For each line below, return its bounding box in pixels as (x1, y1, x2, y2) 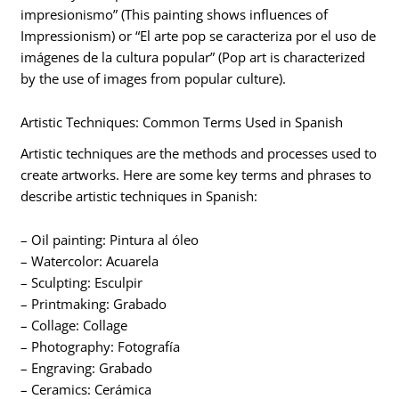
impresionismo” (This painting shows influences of (20, 4, 329, 23)
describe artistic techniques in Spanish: (20, 186, 258, 205)
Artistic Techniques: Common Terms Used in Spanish (20, 113, 344, 132)
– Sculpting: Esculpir (20, 273, 143, 292)
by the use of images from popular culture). (20, 69, 287, 87)
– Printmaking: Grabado (20, 295, 167, 313)
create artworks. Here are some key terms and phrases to (20, 165, 372, 183)
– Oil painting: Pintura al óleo (20, 231, 199, 249)
